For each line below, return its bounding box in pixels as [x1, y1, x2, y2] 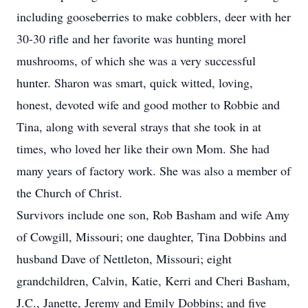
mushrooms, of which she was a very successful [16, 52, 256, 69]
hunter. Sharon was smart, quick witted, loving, [16, 74, 253, 91]
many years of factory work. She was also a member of [16, 162, 291, 179]
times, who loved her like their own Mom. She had [16, 140, 269, 157]
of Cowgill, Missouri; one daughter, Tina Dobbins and [16, 228, 287, 245]
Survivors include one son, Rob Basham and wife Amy [16, 206, 289, 223]
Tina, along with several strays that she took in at [16, 118, 261, 135]
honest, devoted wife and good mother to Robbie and [16, 96, 280, 113]
